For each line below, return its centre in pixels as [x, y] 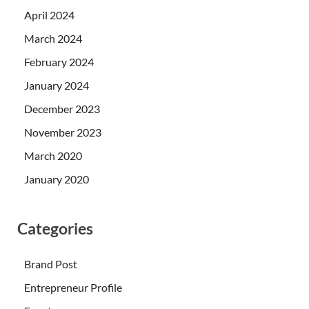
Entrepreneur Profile [73, 288]
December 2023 [62, 108]
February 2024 [59, 61]
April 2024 [49, 14]
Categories [55, 228]
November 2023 [63, 132]
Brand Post [51, 264]
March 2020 [53, 155]
